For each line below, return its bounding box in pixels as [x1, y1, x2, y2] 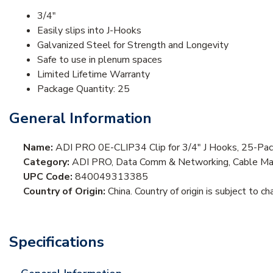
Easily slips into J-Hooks [37, 23, 141, 37]
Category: [23, 155, 72, 169]
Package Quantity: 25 [37, 82, 130, 96]
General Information [9, 108, 152, 128]
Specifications [9, 232, 104, 252]
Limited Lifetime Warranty [37, 67, 150, 81]
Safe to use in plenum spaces [37, 52, 162, 66]
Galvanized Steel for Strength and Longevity [37, 38, 229, 52]
